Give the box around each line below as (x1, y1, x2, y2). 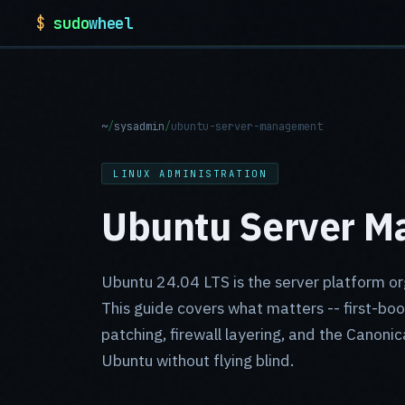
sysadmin (114, 119, 165, 134)
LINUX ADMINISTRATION (113, 167, 267, 180)
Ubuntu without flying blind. (101, 350, 294, 371)
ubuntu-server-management (171, 119, 323, 134)
